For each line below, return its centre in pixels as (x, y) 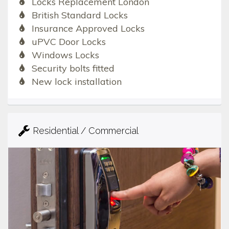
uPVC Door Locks (68, 41)
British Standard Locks (79, 15)
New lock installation (76, 81)
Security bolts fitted (73, 68)
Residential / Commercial (86, 130)
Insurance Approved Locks (88, 28)
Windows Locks (65, 55)
